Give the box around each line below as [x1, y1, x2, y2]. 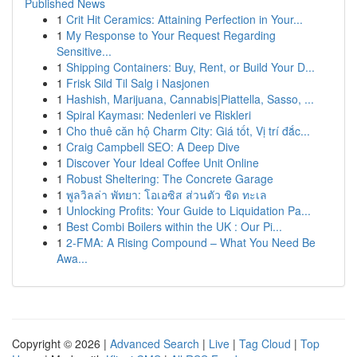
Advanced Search [110, 335, 199, 351]
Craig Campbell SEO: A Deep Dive [66, 139, 240, 155]
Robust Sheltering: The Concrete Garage [66, 171, 273, 186]
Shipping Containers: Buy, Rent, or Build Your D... [66, 59, 315, 75]
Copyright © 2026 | [12, 335, 110, 351]
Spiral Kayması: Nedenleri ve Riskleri [66, 107, 251, 123]
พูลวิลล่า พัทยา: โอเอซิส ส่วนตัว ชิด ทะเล [66, 186, 267, 202]
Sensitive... [57, 43, 112, 59]
